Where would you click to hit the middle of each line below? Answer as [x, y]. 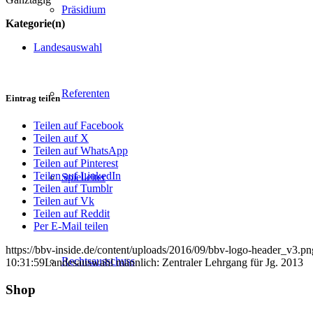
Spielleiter [83, 177]
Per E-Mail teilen [71, 226]
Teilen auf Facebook [79, 126]
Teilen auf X [61, 138]
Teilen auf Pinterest [76, 163]
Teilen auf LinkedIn [77, 176]
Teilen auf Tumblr [73, 189]
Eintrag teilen [33, 98]
